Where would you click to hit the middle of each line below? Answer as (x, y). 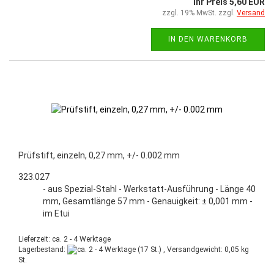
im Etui (56, 213)
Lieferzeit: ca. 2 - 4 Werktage (65, 239)
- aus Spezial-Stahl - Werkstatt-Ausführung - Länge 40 (149, 189)
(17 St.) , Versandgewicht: (180, 249)
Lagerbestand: (43, 249)
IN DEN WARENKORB (208, 39)
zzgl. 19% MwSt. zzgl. (199, 13)
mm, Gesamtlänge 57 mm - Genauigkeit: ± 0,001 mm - (148, 201)
